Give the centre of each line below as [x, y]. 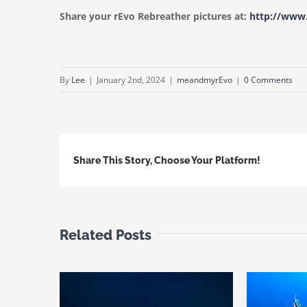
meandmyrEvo [205, 80]
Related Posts [106, 235]
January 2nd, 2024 [131, 80]
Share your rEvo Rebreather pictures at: [154, 16]
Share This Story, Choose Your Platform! [167, 160]
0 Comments [268, 80]
